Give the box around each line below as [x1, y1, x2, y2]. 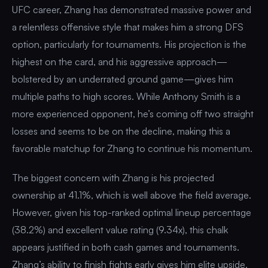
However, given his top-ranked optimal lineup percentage [12, 206, 251, 218]
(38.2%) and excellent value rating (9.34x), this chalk [12, 223, 228, 236]
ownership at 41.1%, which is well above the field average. [12, 188, 251, 201]
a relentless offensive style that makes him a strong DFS [12, 20, 243, 33]
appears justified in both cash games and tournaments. [12, 240, 239, 253]
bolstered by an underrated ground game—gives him [12, 72, 233, 85]
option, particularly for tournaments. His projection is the [12, 38, 246, 50]
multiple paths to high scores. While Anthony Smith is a [12, 90, 240, 102]
